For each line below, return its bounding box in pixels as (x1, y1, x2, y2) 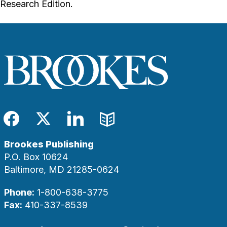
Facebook (11, 118, 74, 135)
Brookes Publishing (4, 139, 94, 150)
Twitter (43, 118, 90, 135)
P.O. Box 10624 (4, 152, 68, 163)
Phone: (4, 187, 34, 198)
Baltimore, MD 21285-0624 (4, 164, 119, 175)
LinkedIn (75, 118, 135, 135)
